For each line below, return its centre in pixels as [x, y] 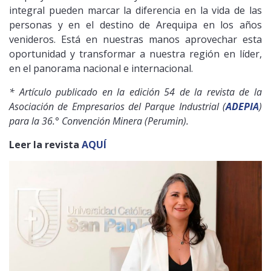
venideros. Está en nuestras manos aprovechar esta [135, 39]
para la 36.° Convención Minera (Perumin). [99, 121]
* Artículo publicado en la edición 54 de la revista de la [135, 92]
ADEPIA [242, 106]
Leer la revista [45, 144]
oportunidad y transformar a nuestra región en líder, [135, 54]
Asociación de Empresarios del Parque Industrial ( [117, 106]
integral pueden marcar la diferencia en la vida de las [135, 10]
